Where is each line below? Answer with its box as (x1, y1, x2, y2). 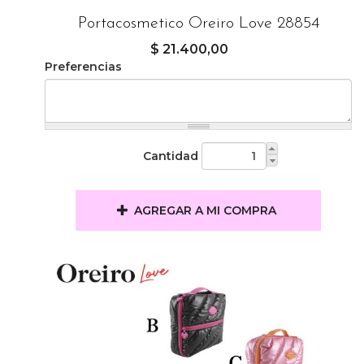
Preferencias (45, 59, 122, 74)
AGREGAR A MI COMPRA (134, 203, 277, 218)
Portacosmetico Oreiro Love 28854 (77, 15, 319, 32)
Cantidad (143, 149, 198, 163)
